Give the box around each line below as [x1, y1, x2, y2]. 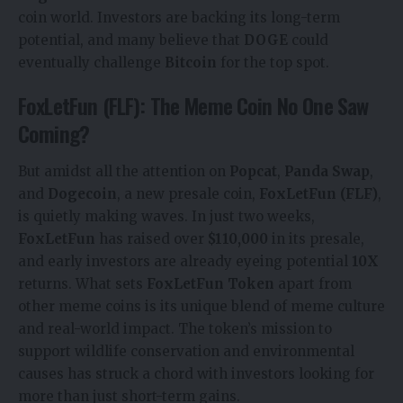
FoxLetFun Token [147, 274, 274, 292]
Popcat [229, 162, 277, 180]
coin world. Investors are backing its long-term [18, 9, 340, 27]
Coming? [18, 117, 90, 150]
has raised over [95, 229, 208, 247]
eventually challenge [18, 54, 165, 72]
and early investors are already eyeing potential [18, 252, 352, 270]
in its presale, [268, 229, 364, 247]
